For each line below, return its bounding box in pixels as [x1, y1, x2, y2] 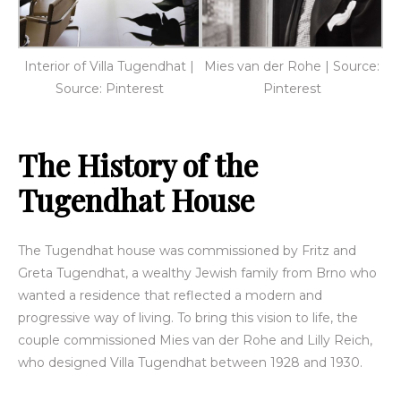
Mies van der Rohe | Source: [204, 58, 380, 75]
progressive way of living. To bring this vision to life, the [18, 310, 358, 327]
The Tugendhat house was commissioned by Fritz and [18, 243, 356, 260]
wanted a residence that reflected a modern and [18, 287, 322, 304]
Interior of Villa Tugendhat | [24, 58, 194, 75]
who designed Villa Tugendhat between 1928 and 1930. [18, 354, 363, 371]
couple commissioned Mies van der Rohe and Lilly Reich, [18, 332, 372, 349]
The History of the [18, 145, 258, 185]
